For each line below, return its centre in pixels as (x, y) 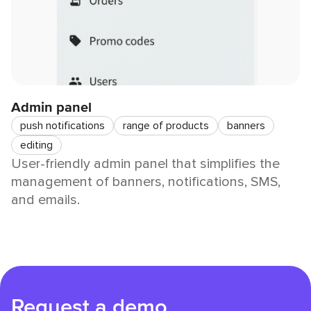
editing (36, 145)
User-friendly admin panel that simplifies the (145, 164)
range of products (166, 126)
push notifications (62, 126)
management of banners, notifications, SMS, (146, 182)
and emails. (45, 200)
